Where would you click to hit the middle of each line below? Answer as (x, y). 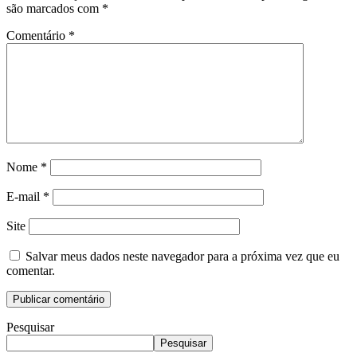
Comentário (37, 35)
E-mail (25, 196)
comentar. (31, 270)
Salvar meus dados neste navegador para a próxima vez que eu (182, 256)
